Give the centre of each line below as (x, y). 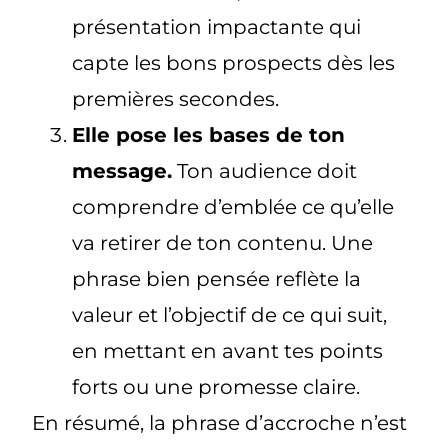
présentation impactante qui (217, 27)
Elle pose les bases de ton (209, 135)
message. (122, 171)
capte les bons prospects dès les (234, 63)
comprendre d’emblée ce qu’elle (233, 207)
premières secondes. (176, 99)
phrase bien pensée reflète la (217, 279)
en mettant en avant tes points (228, 351)
